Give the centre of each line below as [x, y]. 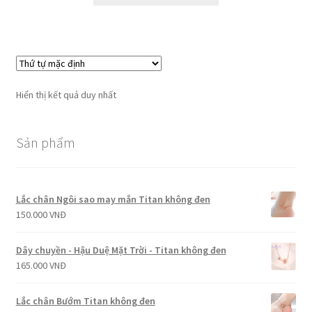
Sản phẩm [45, 142]
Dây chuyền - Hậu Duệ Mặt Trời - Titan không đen [121, 250]
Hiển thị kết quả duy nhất [66, 94]
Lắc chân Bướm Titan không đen [85, 301]
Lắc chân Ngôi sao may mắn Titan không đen [113, 200]
